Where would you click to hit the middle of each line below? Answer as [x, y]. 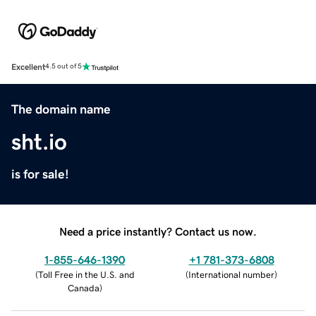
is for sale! [40, 174]
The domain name [61, 109]
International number [231, 274]
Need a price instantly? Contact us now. [158, 231]
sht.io [39, 141]
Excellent [28, 67]
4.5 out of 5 [63, 67]
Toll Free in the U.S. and [86, 274]
